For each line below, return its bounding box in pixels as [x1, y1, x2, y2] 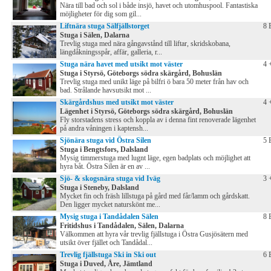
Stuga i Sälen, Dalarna [60, 31, 129, 40]
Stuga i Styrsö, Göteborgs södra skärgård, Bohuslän [60, 69, 222, 78]
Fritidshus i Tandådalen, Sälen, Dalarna [60, 221, 184, 230]
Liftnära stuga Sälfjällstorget [60, 22, 149, 31]
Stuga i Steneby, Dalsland [60, 183, 139, 192]
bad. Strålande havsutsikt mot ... [60, 86, 151, 95]
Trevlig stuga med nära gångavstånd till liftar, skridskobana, [60, 39, 230, 48]
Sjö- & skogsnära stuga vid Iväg [60, 174, 160, 183]
